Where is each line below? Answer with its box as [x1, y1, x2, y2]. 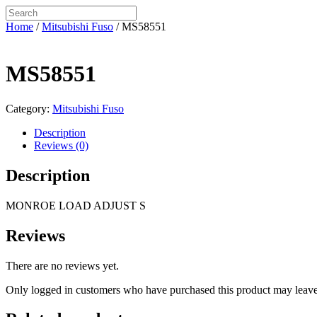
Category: [6, 102, 52, 115]
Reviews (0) [34, 139, 88, 151]
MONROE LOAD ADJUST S [6, 199, 146, 212]
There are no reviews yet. [6, 259, 119, 272]
